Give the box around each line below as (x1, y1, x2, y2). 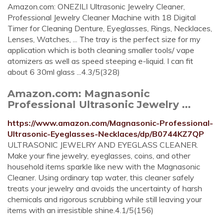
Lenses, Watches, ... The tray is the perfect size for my (7, 34, 201, 44)
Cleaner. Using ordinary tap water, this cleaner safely (7, 172, 194, 182)
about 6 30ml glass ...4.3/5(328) (7, 67, 120, 77)
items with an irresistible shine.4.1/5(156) (7, 205, 154, 215)
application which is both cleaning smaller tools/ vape (7, 45, 194, 55)
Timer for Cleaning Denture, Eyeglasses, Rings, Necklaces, (7, 23, 212, 33)
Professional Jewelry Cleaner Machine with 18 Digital (7, 12, 196, 22)
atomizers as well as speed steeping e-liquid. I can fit (7, 56, 193, 66)
